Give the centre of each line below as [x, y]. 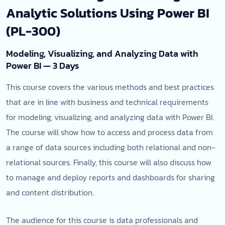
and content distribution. [50, 192]
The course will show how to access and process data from [109, 132]
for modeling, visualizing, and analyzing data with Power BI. [110, 117]
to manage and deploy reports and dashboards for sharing [110, 177]
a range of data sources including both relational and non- [111, 147]
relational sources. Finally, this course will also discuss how [109, 162]
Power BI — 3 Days [42, 66]
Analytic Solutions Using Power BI [108, 13]
